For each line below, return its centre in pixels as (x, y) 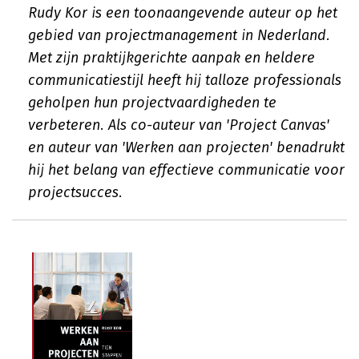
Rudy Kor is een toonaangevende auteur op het (183, 13)
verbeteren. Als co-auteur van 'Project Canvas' (179, 125)
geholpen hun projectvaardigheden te (152, 103)
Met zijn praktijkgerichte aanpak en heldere (171, 58)
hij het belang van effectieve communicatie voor (186, 170)
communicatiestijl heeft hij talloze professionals (185, 80)
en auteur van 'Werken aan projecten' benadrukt (186, 147)
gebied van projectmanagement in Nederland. (179, 35)
